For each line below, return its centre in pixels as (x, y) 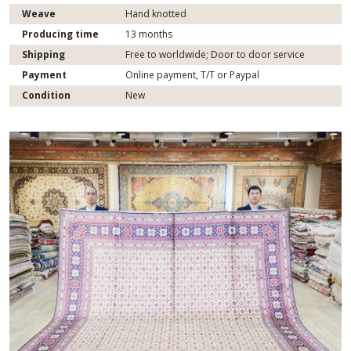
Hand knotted (156, 13)
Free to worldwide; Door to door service (215, 54)
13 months (149, 34)
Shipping (43, 54)
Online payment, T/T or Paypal (192, 74)
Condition (46, 95)
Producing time (60, 34)
